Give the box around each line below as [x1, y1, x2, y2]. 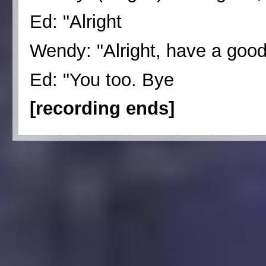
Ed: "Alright [30, 11, 122, 32]
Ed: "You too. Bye [30, 69, 175, 90]
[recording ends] [30, 98, 175, 119]
